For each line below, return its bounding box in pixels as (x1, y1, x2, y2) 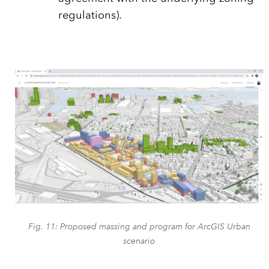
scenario (123, 235, 156, 247)
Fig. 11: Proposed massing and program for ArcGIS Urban (28, 221, 250, 232)
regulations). (58, 8, 122, 22)
